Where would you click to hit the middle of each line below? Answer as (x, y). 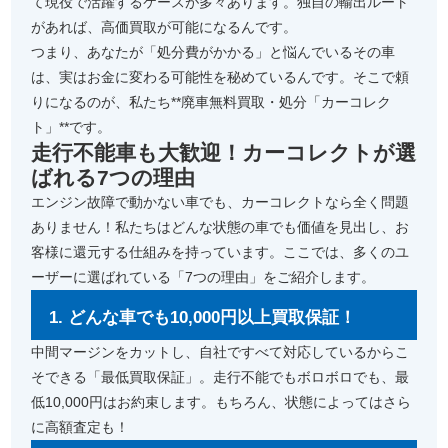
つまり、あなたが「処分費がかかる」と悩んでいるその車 (213, 52)
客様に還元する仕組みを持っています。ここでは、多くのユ (220, 252)
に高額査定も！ (80, 427)
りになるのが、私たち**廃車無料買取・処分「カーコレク (211, 102)
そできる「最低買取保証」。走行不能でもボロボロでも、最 (220, 377)
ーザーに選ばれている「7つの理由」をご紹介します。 (203, 277)
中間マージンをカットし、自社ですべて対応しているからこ (220, 352)
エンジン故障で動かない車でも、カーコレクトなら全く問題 (220, 202)
